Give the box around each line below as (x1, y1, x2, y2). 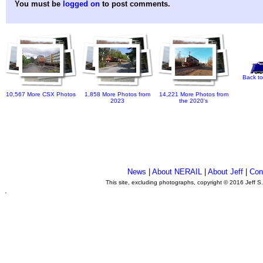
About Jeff (208, 167, 244, 176)
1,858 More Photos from (85, 91, 150, 98)
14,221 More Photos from (159, 91, 228, 98)
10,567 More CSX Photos (6, 91, 76, 98)
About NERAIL (152, 167, 203, 176)
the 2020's (179, 97, 208, 104)
